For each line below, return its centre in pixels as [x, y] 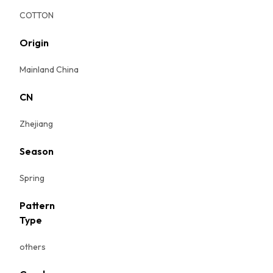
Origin [34, 43]
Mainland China [49, 69]
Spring [32, 178]
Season [37, 151]
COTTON [37, 15]
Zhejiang [36, 124]
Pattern [37, 205]
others [33, 247]
